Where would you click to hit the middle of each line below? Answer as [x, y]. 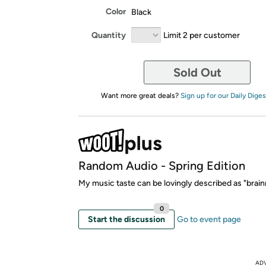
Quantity [109, 35]
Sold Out [197, 72]
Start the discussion [126, 219]
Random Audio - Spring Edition [162, 166]
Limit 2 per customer [202, 35]
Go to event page [209, 219]
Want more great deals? [140, 96]
